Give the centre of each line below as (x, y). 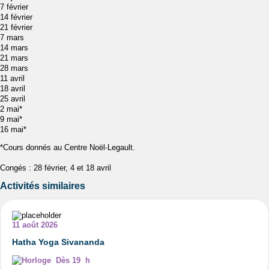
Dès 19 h (73, 261)
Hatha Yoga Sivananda (59, 242)
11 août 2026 (35, 225)
